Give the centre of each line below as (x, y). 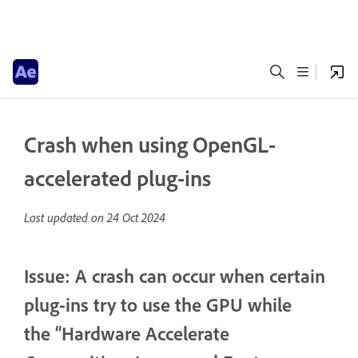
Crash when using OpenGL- (150, 144)
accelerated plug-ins (117, 178)
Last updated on (66, 217)
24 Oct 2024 (136, 217)
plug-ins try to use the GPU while (158, 304)
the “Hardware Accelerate (127, 333)
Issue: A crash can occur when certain (175, 276)
